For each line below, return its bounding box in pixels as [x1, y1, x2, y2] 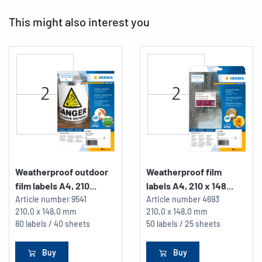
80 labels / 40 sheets [15, 219, 90, 229]
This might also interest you [9, 15, 150, 29]
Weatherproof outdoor [15, 166, 108, 177]
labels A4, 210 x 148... [146, 180, 233, 191]
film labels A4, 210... [15, 180, 96, 191]
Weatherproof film [146, 166, 222, 177]
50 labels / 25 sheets [146, 219, 220, 229]
